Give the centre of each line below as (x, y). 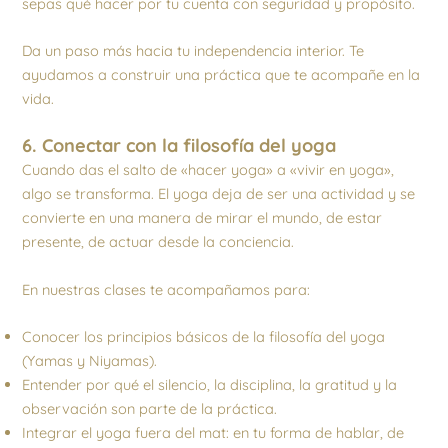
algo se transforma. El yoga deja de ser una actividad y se (219, 194)
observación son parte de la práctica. (150, 408)
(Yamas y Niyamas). (90, 360)
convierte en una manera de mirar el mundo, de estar (202, 218)
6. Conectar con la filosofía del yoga (179, 146)
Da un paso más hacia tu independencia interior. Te (193, 50)
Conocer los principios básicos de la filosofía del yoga (204, 336)
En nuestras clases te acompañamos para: (166, 289)
